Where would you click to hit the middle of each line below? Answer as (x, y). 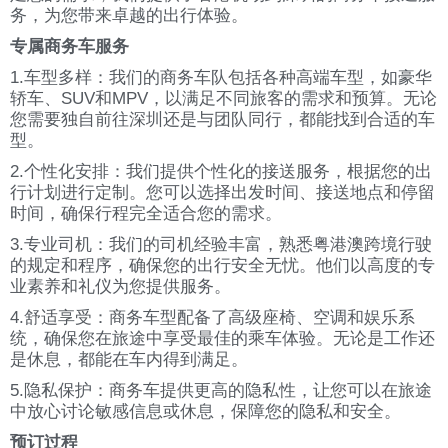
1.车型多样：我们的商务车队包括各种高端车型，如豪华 (221, 77)
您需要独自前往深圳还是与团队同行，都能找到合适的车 (222, 119)
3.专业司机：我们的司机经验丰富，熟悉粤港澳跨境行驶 (221, 244)
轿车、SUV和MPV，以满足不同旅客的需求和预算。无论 (223, 98)
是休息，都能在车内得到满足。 (129, 359)
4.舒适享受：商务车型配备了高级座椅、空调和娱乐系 (212, 317)
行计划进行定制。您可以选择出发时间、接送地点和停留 (222, 192)
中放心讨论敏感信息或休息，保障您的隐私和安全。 (205, 411)
